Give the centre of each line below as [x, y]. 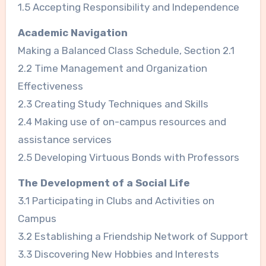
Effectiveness [50, 86]
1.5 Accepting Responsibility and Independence [128, 7]
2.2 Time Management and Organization [112, 69]
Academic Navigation [72, 33]
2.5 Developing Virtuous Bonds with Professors [128, 158]
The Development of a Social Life [104, 183]
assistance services [64, 140]
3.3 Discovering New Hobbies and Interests [118, 254]
